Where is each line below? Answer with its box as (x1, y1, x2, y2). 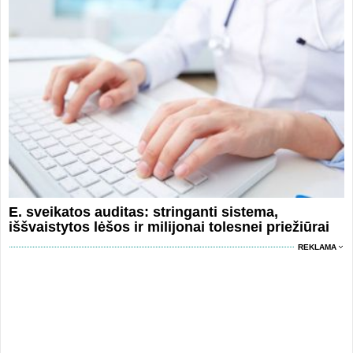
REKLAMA (298, 243, 337, 252)
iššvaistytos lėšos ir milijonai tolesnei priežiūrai (8, 219, 329, 236)
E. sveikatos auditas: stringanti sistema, (8, 204, 278, 221)
